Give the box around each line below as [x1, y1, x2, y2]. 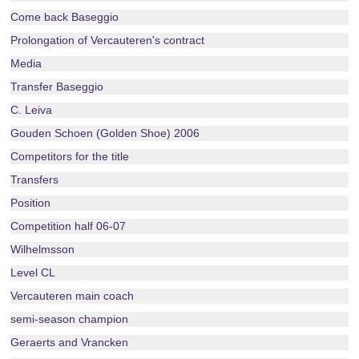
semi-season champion [10, 313, 129, 325]
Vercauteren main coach [10, 289, 135, 302]
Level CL [10, 266, 56, 279]
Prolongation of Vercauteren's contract [10, 34, 205, 46]
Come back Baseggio [10, 10, 119, 23]
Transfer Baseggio [10, 80, 104, 93]
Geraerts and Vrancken [10, 336, 129, 349]
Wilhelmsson [10, 243, 75, 256]
